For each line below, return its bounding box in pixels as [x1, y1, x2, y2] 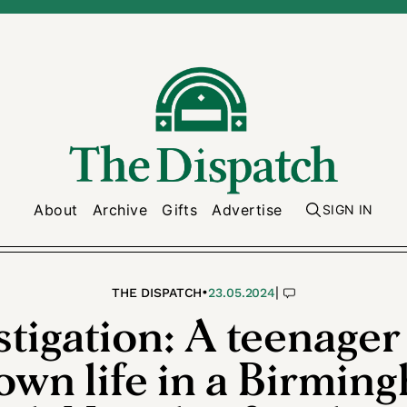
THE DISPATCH [112, 285, 203, 300]
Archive [92, 201, 148, 219]
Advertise [212, 201, 283, 219]
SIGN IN [322, 202, 373, 217]
